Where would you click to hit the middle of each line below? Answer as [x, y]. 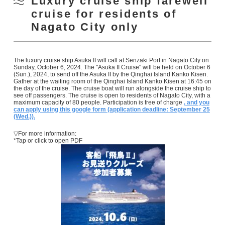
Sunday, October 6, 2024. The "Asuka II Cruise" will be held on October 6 [112, 67]
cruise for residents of [104, 14]
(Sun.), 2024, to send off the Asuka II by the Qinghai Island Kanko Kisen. [110, 74]
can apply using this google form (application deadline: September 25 [111, 109]
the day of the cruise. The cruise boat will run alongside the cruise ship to [112, 88]
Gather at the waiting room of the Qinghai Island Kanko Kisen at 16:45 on [112, 81]
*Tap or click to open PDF [48, 140]
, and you [196, 102]
